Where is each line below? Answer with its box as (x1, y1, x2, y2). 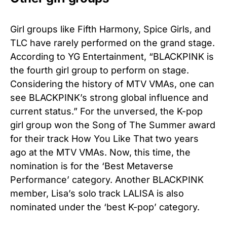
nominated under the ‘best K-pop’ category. (10, 201, 200, 212)
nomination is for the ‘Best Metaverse (10, 160, 173, 171)
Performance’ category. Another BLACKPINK (10, 174, 204, 185)
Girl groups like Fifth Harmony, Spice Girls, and (10, 23, 211, 34)
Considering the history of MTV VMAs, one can (10, 78, 214, 89)
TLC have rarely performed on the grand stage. (10, 37, 215, 48)
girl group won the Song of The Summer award (10, 119, 215, 130)
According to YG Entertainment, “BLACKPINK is (10, 51, 214, 62)
